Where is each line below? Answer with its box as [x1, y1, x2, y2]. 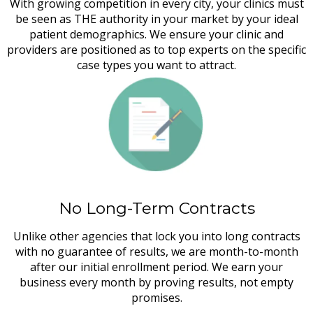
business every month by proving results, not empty [20, 274, 293, 290]
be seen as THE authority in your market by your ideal [15, 10, 298, 27]
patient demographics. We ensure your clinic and [29, 26, 284, 42]
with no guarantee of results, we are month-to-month [15, 243, 298, 259]
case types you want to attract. [77, 57, 236, 73]
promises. [131, 289, 182, 305]
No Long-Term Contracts [58, 198, 255, 218]
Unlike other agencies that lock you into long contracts [13, 228, 300, 244]
